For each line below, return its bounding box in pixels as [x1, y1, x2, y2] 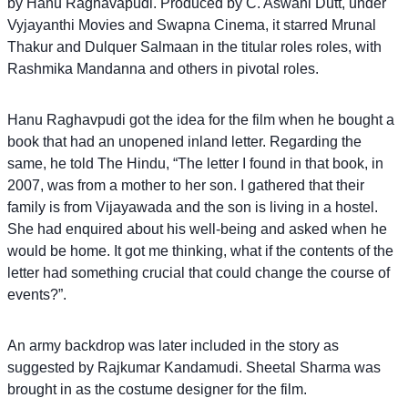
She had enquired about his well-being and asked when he [7, 220, 387, 237]
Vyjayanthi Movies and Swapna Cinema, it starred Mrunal [7, 16, 376, 33]
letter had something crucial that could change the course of [7, 264, 390, 280]
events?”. [7, 286, 66, 302]
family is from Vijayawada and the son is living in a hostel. [7, 199, 378, 215]
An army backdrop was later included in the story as [7, 337, 339, 353]
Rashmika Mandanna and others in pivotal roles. [7, 60, 319, 76]
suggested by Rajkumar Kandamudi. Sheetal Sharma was [7, 359, 381, 375]
